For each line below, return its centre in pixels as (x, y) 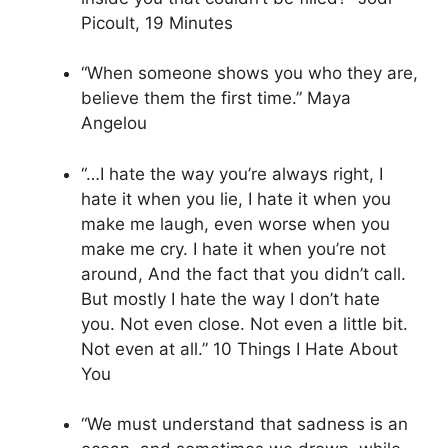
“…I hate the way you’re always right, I (232, 173)
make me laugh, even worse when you (235, 223)
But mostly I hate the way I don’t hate (230, 298)
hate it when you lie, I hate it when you (236, 198)
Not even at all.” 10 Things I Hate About (239, 348)
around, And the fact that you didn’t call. (243, 273)
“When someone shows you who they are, (249, 73)
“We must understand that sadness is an (244, 424)
